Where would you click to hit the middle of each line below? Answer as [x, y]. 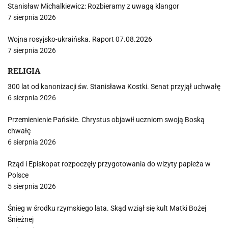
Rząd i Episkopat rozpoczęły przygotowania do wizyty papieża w [109, 164]
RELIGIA [24, 71]
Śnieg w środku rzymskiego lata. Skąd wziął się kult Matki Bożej [107, 208]
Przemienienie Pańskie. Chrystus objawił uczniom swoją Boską [106, 120]
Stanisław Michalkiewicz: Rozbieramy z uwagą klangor [93, 6]
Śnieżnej [21, 219]
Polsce [18, 175]
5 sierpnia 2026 [32, 186]
